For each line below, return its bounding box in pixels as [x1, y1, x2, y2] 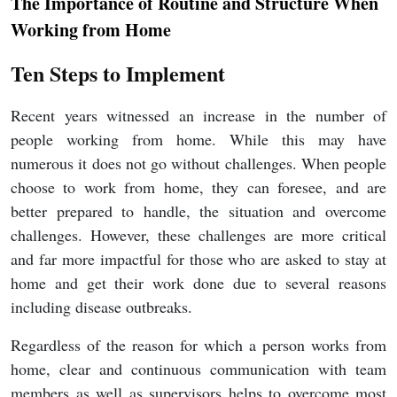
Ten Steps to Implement [11, 58, 225, 90]
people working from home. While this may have [11, 128, 386, 151]
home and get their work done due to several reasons [11, 272, 386, 294]
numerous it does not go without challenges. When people [11, 152, 386, 175]
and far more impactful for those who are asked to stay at [11, 248, 386, 270]
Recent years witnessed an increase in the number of [11, 105, 386, 127]
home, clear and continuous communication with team [11, 358, 386, 380]
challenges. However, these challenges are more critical [11, 224, 386, 246]
